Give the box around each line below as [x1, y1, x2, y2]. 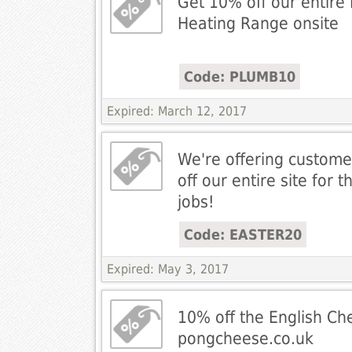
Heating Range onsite [177, 13, 339, 34]
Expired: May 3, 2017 [106, 262, 229, 277]
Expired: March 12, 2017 [106, 104, 247, 119]
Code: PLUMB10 [183, 68, 295, 86]
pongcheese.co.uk [177, 328, 313, 349]
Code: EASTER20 [183, 226, 302, 244]
